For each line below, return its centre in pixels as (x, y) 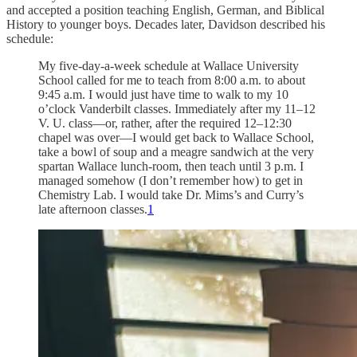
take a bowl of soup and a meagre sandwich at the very (176, 152)
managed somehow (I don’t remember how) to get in (171, 181)
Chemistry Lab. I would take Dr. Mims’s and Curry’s (171, 195)
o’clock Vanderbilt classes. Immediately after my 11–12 (177, 109)
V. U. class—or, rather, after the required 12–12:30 (165, 124)
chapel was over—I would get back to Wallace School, (176, 138)
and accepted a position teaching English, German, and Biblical (165, 10)
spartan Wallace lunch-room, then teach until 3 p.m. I (171, 167)
